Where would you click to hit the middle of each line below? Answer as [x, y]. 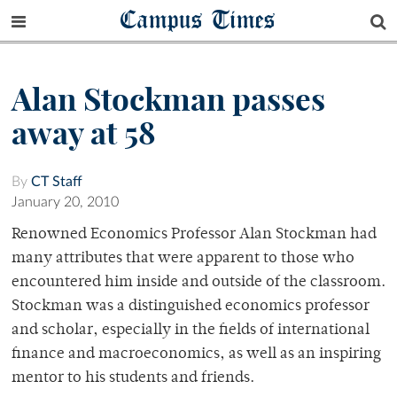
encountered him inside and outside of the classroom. [198, 283]
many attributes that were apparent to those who [183, 259]
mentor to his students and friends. [133, 379]
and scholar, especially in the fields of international [191, 331]
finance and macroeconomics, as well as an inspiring [196, 355]
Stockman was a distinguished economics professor [191, 307]
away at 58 [84, 133]
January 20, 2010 [65, 202]
